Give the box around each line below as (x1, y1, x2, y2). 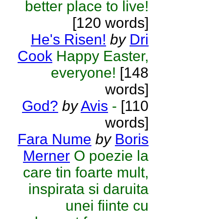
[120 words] (72, 15, 149, 31)
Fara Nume (18, 131, 91, 147)
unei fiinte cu (66, 197, 149, 214)
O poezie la (74, 148, 149, 164)
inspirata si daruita (28, 181, 149, 197)
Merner (23, 148, 70, 164)
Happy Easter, (56, 48, 149, 64)
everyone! (51, 65, 116, 81)
